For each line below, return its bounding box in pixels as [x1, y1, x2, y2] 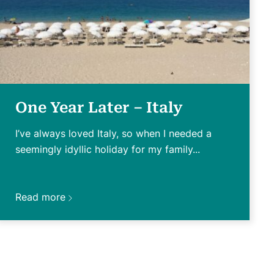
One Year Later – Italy [15, 98, 183, 116]
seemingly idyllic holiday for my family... [15, 143, 200, 155]
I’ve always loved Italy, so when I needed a [15, 127, 212, 139]
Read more [15, 190, 65, 203]
